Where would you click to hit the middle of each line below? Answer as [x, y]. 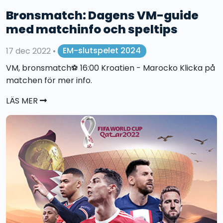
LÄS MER [23, 101]
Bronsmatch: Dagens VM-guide [102, 15]
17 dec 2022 [29, 51]
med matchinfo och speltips [92, 29]
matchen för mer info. [49, 80]
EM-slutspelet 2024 [102, 51]
